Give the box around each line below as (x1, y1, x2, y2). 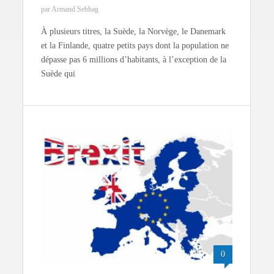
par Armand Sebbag (41, 4, 99, 13)
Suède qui (41, 68, 76, 78)
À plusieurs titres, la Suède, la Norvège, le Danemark (41, 26, 226, 36)
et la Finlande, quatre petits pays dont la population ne (41, 40, 229, 50)
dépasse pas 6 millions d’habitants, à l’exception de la (41, 54, 227, 64)
